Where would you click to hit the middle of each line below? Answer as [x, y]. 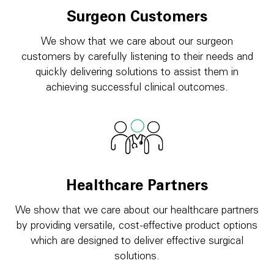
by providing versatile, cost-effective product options [137, 226]
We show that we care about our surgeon [137, 42]
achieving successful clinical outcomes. [137, 88]
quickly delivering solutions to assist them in [137, 73]
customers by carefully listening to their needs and [137, 57]
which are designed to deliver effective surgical [137, 242]
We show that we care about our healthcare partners [137, 211]
